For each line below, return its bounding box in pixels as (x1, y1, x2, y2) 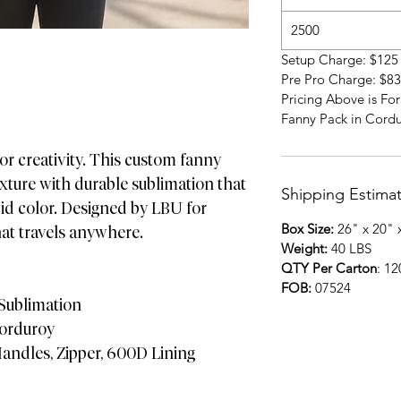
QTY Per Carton (281, 260, 377, 277)
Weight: (281, 240, 328, 257)
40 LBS (328, 240, 375, 257)
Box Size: (281, 220, 334, 237)
